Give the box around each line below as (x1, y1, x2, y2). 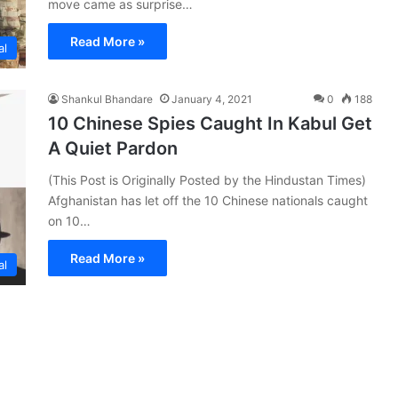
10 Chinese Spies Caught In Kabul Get (48, 112, 372, 134)
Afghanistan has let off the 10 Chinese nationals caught (48, 192, 368, 208)
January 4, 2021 (171, 92, 252, 106)
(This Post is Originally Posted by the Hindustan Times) (48, 171, 366, 187)
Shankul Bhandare (61, 92, 153, 106)
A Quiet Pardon (48, 137, 178, 159)
